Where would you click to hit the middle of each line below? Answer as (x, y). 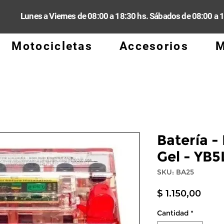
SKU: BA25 (175, 172)
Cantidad (173, 213)
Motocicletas (52, 46)
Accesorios (154, 46)
